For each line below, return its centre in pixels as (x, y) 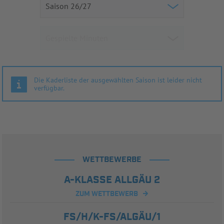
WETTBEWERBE (112, 160)
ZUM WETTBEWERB (106, 194)
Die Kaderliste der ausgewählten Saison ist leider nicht (118, 80)
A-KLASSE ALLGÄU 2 (112, 180)
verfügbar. (49, 88)
